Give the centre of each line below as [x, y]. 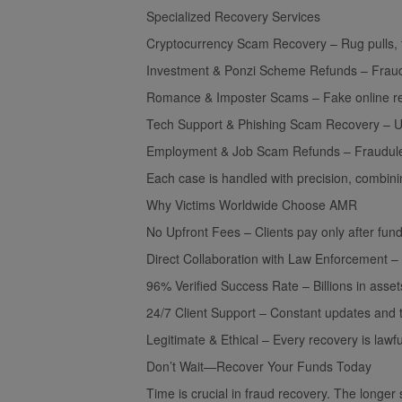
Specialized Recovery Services [233, 16]
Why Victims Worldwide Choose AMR [252, 204]
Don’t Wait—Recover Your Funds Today [259, 366]
